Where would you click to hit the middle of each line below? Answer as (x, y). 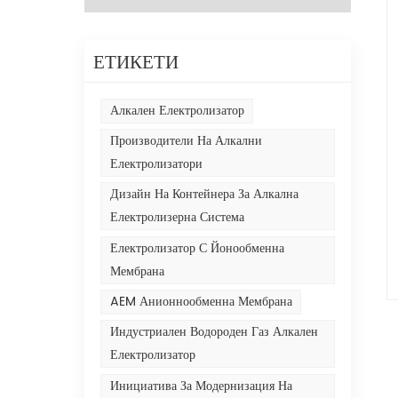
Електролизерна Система (177, 218)
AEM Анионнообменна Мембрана (201, 302)
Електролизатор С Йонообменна (197, 248)
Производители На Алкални (186, 141)
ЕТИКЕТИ (136, 60)
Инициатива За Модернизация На (201, 386)
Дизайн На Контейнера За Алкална (204, 195)
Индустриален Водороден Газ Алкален (214, 332)
